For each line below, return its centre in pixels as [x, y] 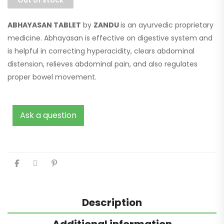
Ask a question [48, 115]
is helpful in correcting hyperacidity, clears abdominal [101, 51]
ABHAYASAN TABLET [44, 25]
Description [112, 202]
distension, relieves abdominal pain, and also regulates [102, 64]
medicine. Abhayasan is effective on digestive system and [110, 38]
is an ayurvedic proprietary [167, 25]
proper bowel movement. [52, 77]
